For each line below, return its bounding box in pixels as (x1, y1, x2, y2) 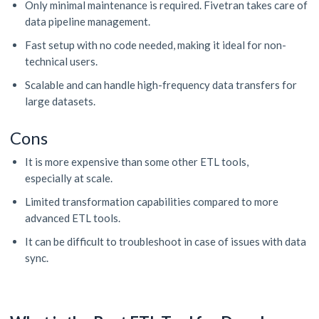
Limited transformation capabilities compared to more (25, 195, 278, 209)
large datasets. (25, 95, 102, 108)
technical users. (25, 55, 104, 68)
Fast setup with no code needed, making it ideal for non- (25, 38, 286, 52)
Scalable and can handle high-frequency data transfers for (25, 78, 297, 92)
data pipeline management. (25, 15, 157, 28)
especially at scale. (25, 172, 119, 185)
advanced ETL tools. (25, 211, 127, 225)
